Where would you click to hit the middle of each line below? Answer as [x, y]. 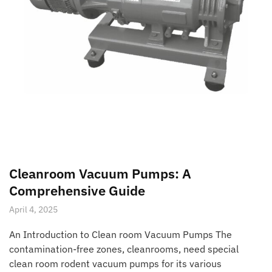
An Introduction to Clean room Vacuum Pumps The [121, 234]
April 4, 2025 [33, 209]
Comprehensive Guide [77, 190]
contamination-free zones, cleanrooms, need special [124, 249]
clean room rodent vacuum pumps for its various [115, 263]
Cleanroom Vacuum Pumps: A [100, 173]
